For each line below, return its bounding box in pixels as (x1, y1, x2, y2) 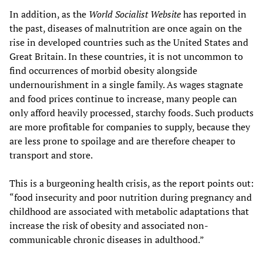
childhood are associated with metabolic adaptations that (9, 205, 249, 218)
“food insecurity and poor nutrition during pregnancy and (9, 191, 252, 204)
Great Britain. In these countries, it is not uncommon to (9, 50, 243, 63)
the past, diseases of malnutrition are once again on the (9, 22, 242, 35)
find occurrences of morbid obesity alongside (9, 64, 197, 77)
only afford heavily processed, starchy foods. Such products (9, 106, 254, 120)
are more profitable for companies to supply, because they (9, 120, 250, 134)
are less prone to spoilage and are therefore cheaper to (9, 134, 235, 148)
